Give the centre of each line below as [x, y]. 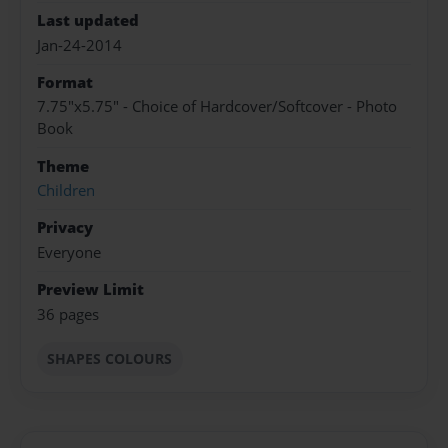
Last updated [88, 21]
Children [66, 191]
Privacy [65, 228]
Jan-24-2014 [79, 45]
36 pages [68, 314]
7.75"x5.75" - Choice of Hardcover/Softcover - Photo [217, 107]
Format [65, 82]
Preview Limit [90, 290]
